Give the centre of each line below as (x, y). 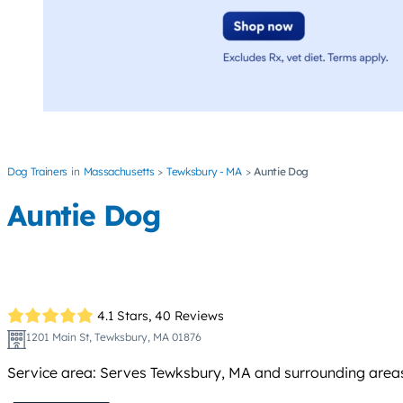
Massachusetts (119, 172)
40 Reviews (190, 315)
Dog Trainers (38, 172)
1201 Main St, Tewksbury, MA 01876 (113, 337)
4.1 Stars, (125, 315)
